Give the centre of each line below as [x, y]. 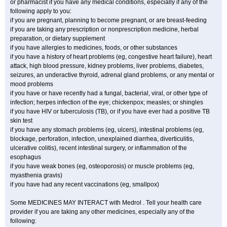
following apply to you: [41, 11]
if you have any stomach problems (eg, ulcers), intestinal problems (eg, [107, 130]
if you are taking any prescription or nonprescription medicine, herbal [104, 29]
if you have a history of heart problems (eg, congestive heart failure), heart [111, 57]
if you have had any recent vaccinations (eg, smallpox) [85, 184]
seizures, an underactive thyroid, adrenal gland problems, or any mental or [112, 75]
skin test [21, 121]
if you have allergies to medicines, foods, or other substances [94, 48]
